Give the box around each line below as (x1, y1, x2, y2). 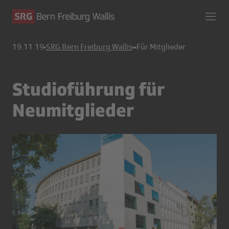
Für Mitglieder (136, 42, 186, 52)
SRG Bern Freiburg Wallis (46, 42, 132, 52)
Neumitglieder (12, 99, 134, 121)
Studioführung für (12, 78, 164, 100)
